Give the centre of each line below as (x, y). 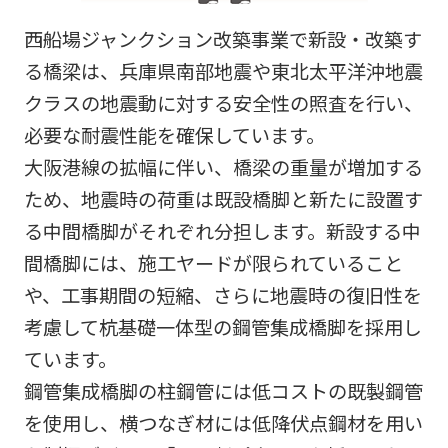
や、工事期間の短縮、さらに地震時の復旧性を (222, 295)
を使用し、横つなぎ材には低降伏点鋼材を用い (223, 423)
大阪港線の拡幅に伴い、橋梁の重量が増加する (223, 167)
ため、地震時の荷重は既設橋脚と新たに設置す (223, 199)
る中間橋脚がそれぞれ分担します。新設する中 (222, 231)
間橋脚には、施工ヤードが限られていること (213, 263)
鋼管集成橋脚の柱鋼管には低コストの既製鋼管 (223, 391)
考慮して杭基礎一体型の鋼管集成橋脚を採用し (222, 327)
